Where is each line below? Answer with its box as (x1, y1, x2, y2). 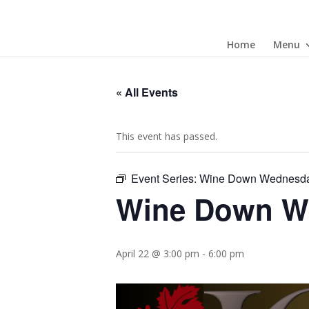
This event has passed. (116, 130, 217, 143)
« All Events (116, 84, 178, 100)
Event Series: (131, 170, 199, 186)
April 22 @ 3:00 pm (116, 247, 199, 260)
